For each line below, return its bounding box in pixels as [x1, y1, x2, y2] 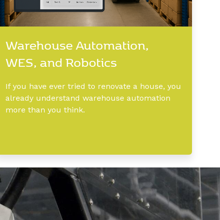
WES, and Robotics [5, 54, 117, 71]
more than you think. [5, 105, 85, 115]
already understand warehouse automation [5, 93, 170, 103]
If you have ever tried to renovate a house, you [5, 82, 181, 91]
